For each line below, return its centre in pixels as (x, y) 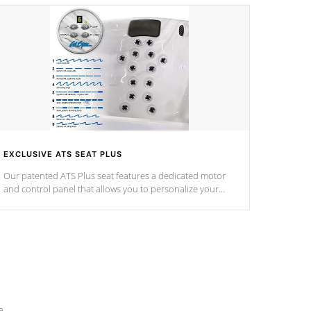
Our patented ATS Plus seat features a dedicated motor (115, 176)
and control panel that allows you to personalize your (111, 189)
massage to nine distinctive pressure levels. (90, 202)
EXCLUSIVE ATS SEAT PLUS (63, 154)
